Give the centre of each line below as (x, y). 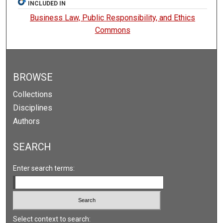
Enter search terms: (44, 168)
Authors (27, 121)
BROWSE (33, 77)
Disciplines (33, 108)
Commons (112, 30)
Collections (33, 94)
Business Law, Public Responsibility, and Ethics (113, 17)
